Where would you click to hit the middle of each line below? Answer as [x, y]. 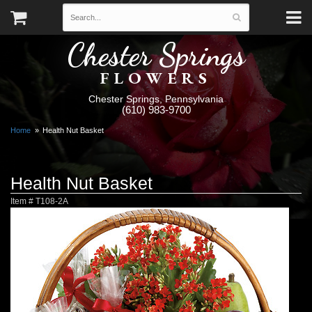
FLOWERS [156, 77]
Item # [23, 201]
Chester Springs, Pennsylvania [156, 99]
